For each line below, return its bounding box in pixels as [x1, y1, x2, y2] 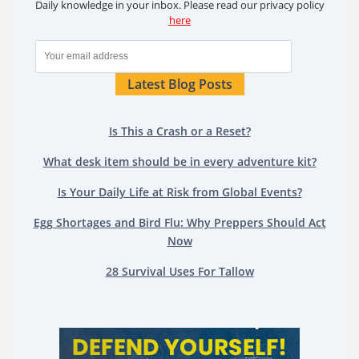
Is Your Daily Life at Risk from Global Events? [57, 184, 302, 200]
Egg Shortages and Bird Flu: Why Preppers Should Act [33, 215, 326, 231]
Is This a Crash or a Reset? [108, 123, 251, 139]
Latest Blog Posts [127, 75, 232, 94]
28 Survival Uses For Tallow [105, 264, 254, 280]
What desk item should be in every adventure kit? [42, 154, 317, 170]
